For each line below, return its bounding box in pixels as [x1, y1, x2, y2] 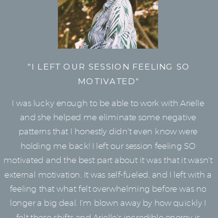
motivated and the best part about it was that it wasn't [3, 155, 213, 165]
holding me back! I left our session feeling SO [20, 141, 196, 151]
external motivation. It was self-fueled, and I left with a [4, 169, 212, 180]
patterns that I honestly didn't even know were [18, 126, 198, 137]
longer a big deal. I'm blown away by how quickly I [10, 198, 206, 208]
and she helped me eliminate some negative [19, 112, 197, 123]
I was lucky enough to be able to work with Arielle [12, 98, 204, 109]
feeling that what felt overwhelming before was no [9, 183, 207, 194]
